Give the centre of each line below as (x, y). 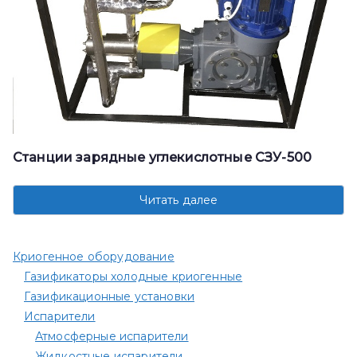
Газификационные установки (109, 297)
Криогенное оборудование (94, 257)
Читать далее (178, 200)
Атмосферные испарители (112, 337)
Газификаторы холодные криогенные (133, 277)
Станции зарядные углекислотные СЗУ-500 (163, 158)
